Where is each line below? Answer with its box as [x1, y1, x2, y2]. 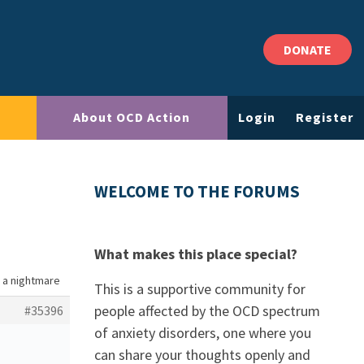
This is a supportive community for [94, 279, 305, 298]
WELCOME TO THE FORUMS [94, 181, 300, 202]
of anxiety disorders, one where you [94, 323, 311, 342]
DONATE [284, 41, 331, 58]
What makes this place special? [94, 245, 297, 263]
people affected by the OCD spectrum [94, 301, 320, 320]
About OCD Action [73, 109, 191, 126]
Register [296, 109, 354, 126]
